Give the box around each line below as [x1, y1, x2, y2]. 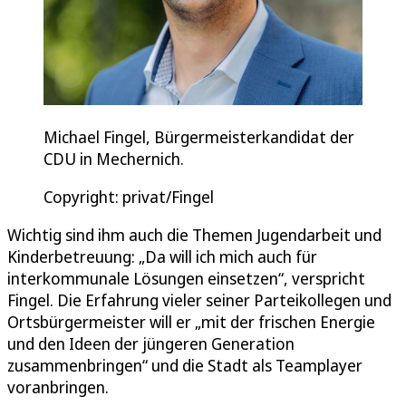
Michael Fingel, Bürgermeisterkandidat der [43, 125, 354, 148]
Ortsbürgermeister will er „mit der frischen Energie [7, 310, 375, 333]
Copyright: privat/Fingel [43, 185, 214, 208]
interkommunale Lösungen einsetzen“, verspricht [7, 266, 365, 289]
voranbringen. [7, 375, 109, 398]
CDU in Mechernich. [43, 147, 184, 169]
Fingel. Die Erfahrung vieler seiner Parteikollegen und [7, 288, 391, 311]
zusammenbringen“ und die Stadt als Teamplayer [7, 353, 362, 376]
